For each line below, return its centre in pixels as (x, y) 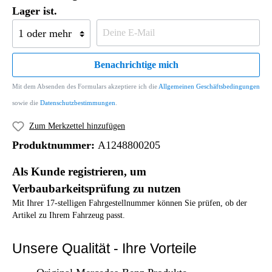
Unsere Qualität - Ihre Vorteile (104, 248)
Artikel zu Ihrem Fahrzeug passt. (69, 215)
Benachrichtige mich (136, 65)
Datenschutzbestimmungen (78, 103)
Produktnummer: (55, 145)
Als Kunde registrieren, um (79, 171)
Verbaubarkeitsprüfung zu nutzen (97, 188)
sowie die (26, 103)
